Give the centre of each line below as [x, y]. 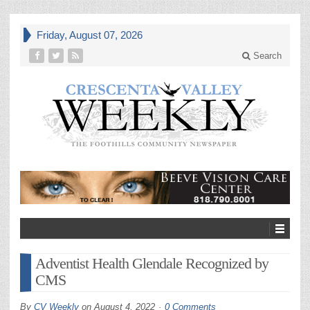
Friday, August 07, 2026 [90, 35]
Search [266, 56]
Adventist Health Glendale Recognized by [152, 263]
